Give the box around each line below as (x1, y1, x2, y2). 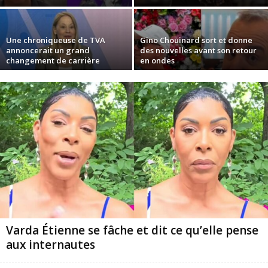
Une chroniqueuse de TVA (6, 35, 105, 46)
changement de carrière (6, 55, 100, 66)
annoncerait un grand (6, 45, 90, 56)
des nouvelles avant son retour (140, 45, 257, 56)
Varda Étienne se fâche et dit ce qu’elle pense (6, 222, 258, 238)
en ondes (140, 55, 175, 66)
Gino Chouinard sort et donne (140, 35, 252, 46)
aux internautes (6, 236, 95, 252)
